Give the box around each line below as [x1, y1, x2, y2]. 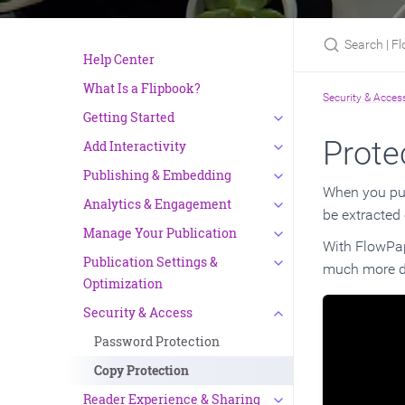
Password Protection [94, 332, 220, 350]
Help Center [83, 50, 155, 68]
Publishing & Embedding [83, 165, 231, 184]
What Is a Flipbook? [83, 79, 201, 97]
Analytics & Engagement [83, 194, 231, 212]
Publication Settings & [83, 252, 218, 270]
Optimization [83, 274, 163, 292]
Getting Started [83, 108, 174, 126]
